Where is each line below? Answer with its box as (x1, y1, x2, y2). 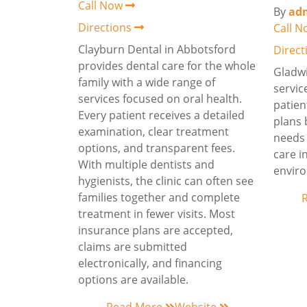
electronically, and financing (78, 256, 222, 271)
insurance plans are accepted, (78, 223, 233, 238)
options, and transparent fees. (78, 140, 235, 156)
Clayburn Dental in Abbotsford (78, 42, 236, 57)
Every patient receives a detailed (78, 108, 245, 123)
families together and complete (78, 190, 240, 205)
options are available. (78, 272, 188, 287)
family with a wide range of (78, 75, 215, 90)
